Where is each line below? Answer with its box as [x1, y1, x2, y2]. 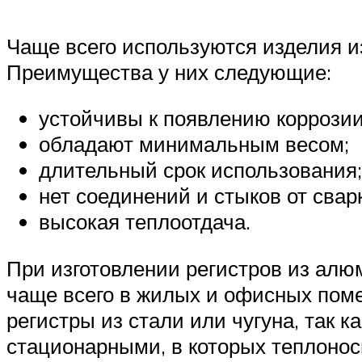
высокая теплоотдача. [39, 208, 250, 235]
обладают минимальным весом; [39, 131, 349, 158]
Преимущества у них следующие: [6, 58, 331, 85]
